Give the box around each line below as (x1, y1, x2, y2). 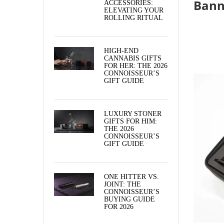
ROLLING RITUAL (104, 13, 163, 21)
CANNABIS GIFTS (104, 54, 161, 62)
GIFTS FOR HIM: (104, 117, 157, 125)
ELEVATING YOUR (104, 6, 163, 14)
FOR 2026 (104, 202, 133, 210)
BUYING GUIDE (104, 195, 155, 203)
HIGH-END (104, 46, 138, 54)
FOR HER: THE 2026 (104, 61, 167, 69)
